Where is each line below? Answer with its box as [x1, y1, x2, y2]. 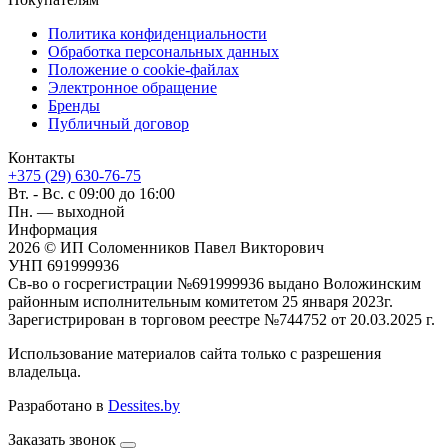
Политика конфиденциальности [48, 24, 267, 42]
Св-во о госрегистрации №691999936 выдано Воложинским [8, 274, 421, 292]
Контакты [8, 148, 75, 166]
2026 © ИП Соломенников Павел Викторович [8, 238, 324, 256]
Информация [8, 220, 97, 238]
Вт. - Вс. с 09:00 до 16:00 [8, 184, 175, 202]
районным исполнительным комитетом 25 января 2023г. [8, 292, 393, 310]
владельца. [8, 362, 81, 380]
